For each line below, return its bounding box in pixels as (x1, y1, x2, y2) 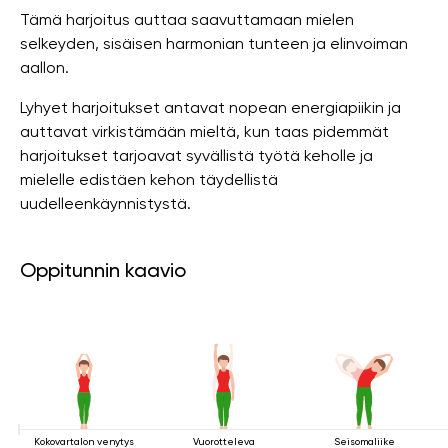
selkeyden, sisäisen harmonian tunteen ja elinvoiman (20, 34, 408, 53)
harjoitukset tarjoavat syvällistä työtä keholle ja (20, 146, 373, 165)
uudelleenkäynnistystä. (20, 194, 191, 213)
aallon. (20, 58, 69, 77)
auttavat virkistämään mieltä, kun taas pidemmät (20, 122, 389, 141)
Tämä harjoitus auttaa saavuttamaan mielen (20, 10, 354, 29)
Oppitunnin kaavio (20, 258, 186, 282)
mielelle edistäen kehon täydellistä (20, 170, 278, 189)
